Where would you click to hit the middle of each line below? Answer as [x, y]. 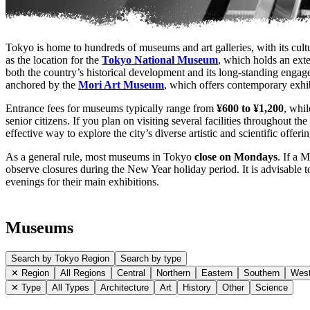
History [197, 287]
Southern [262, 273]
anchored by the [42, 84]
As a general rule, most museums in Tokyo [100, 156]
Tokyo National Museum [160, 60]
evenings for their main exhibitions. [82, 181]
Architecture [125, 287]
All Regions [83, 273]
